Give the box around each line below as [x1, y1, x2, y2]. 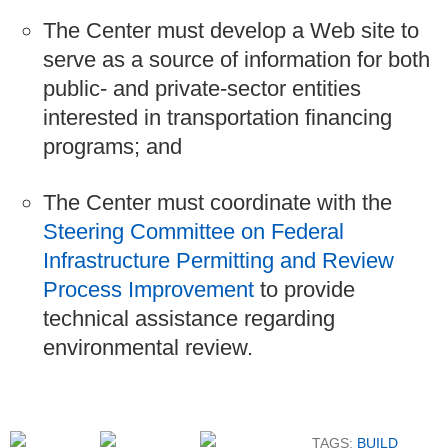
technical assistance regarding [43, 306, 335, 332]
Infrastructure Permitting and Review [43, 248, 394, 274]
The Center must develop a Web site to [43, 17, 419, 43]
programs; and [43, 133, 182, 159]
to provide [254, 277, 355, 303]
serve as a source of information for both [43, 46, 430, 72]
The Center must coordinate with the [43, 190, 392, 216]
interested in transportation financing [43, 104, 392, 130]
